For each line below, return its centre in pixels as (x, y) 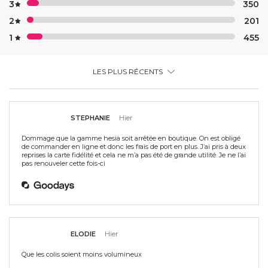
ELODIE (83, 234)
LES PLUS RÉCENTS (127, 71)
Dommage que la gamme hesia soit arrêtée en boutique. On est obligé (131, 138)
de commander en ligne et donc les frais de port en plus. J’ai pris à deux (134, 147)
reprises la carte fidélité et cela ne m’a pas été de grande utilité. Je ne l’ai (134, 155)
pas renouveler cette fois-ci (63, 163)
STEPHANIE (90, 118)
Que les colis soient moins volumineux (82, 255)
